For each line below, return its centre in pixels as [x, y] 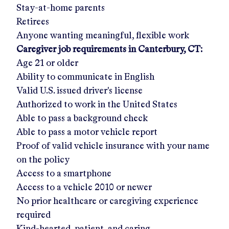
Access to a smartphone [64, 174]
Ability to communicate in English [85, 77]
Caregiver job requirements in [76, 49]
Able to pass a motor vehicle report [87, 132]
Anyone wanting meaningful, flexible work [103, 36]
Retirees [33, 22]
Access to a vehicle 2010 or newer [84, 187]
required [33, 215]
